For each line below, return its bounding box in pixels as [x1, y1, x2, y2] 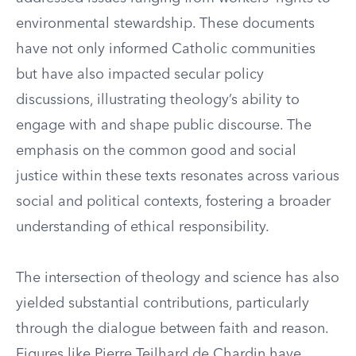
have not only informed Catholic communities [16, 42, 315, 56]
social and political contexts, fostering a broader [16, 195, 331, 209]
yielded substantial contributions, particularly [16, 296, 309, 311]
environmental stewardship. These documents [16, 17, 315, 31]
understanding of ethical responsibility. [16, 220, 269, 234]
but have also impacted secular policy [16, 68, 264, 82]
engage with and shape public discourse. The [16, 118, 311, 133]
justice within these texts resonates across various [16, 169, 339, 184]
